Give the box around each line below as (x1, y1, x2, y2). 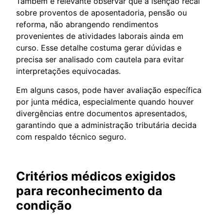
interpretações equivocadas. (16, 66, 121, 76)
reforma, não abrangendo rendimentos (16, 19, 158, 29)
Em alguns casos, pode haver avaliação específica (16, 85, 201, 95)
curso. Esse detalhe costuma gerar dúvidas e (16, 42, 182, 53)
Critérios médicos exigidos (16, 168, 176, 183)
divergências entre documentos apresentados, (16, 108, 187, 118)
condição (16, 198, 72, 213)
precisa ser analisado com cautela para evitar (16, 54, 184, 64)
